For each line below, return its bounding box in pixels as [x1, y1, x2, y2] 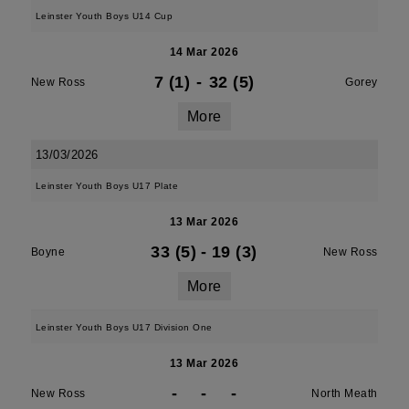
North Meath [311, 387, 378, 400]
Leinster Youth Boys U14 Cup [35, 11, 173, 21]
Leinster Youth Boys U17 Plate [35, 181, 179, 191]
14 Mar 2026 [169, 46, 239, 58]
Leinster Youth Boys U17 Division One [35, 322, 213, 332]
